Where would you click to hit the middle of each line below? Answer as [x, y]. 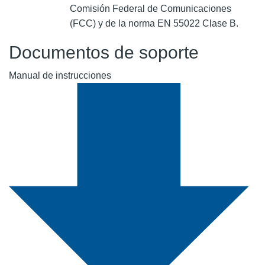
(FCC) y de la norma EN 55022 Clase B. [154, 23]
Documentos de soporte [104, 52]
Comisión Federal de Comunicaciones [151, 8]
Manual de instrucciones [60, 75]
